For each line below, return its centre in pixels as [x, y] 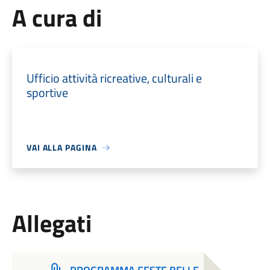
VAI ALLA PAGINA [61, 147]
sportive [47, 93]
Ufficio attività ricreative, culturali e [114, 78]
